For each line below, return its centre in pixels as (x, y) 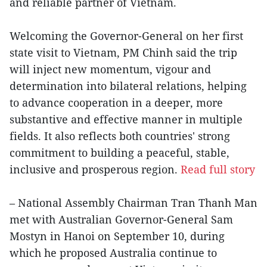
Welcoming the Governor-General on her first (126, 35)
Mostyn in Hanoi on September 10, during (117, 236)
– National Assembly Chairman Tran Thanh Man (133, 202)
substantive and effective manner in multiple (126, 119)
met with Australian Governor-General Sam (121, 219)
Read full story (218, 169)
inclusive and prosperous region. (95, 169)
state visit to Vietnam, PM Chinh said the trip (123, 52)
